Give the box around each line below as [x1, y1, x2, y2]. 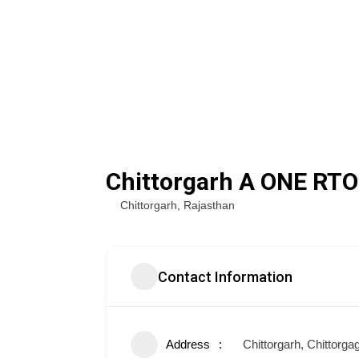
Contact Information [158, 268, 292, 285]
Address [166, 337, 210, 351]
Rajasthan [184, 199, 235, 212]
